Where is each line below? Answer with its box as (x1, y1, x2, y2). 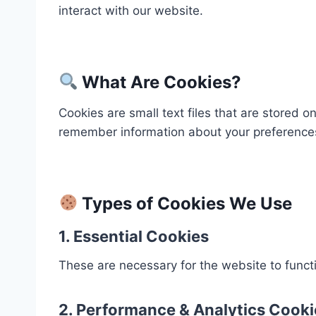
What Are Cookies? (78, 72, 242, 92)
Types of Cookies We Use (78, 193, 293, 214)
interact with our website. (59, 4, 203, 18)
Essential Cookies (73, 227, 209, 245)
